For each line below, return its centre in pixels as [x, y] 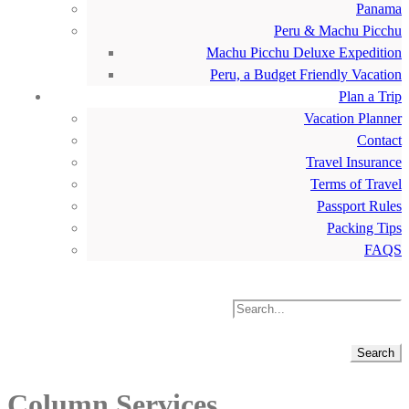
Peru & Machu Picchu [338, 31]
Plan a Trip [370, 96]
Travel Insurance [354, 162]
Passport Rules [359, 206]
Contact [379, 140]
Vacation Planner [353, 118]
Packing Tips [364, 228]
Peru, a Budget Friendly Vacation [306, 74]
